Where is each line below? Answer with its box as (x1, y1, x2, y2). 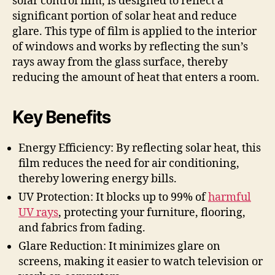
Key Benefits (12, 106, 111, 128)
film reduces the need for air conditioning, (18, 156, 239, 171)
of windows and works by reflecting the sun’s (12, 39, 248, 54)
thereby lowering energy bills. (18, 171, 177, 186)
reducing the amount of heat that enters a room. (12, 70, 260, 85)
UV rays (18, 205, 58, 220)
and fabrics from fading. (18, 220, 145, 235)
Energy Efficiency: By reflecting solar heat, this (18, 141, 261, 155)
